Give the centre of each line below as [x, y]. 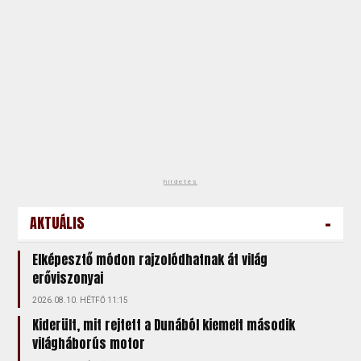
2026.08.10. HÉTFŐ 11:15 [81, 300]
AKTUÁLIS [58, 223]
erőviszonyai [68, 278]
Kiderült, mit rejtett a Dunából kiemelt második [164, 325]
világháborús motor [89, 343]
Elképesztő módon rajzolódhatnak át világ [150, 259]
